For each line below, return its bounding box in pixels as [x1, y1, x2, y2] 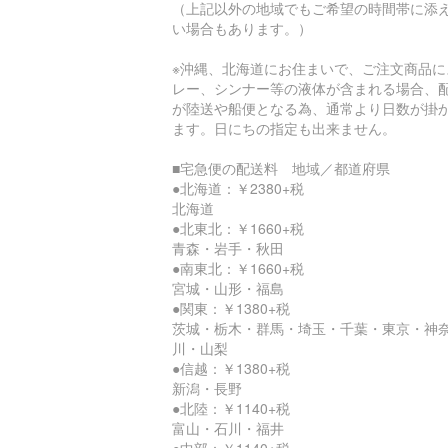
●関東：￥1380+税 [172, 297, 290, 318]
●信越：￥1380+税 [172, 357, 290, 378]
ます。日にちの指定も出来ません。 [172, 117, 396, 138]
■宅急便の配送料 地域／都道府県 [172, 157, 390, 178]
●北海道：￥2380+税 [172, 177, 304, 198]
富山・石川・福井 [172, 417, 284, 438]
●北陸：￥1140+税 [172, 397, 290, 418]
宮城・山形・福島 [172, 277, 284, 298]
